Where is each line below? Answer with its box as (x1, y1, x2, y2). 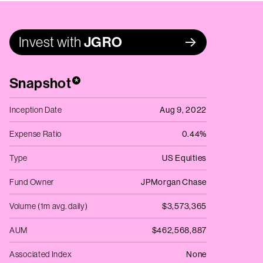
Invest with (19, 34, 82, 50)
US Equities (162, 153, 207, 163)
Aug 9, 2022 (160, 105, 207, 114)
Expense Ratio (9, 129, 62, 139)
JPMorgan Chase (141, 177, 207, 187)
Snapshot (9, 75, 72, 92)
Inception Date (9, 105, 62, 114)
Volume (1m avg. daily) (9, 201, 88, 211)
